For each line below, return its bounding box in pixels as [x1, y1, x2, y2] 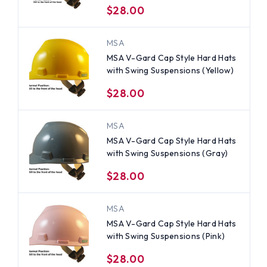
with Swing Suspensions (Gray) [106, 147, 228, 159]
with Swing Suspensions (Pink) [106, 230, 225, 241]
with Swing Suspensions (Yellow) [106, 64, 234, 76]
